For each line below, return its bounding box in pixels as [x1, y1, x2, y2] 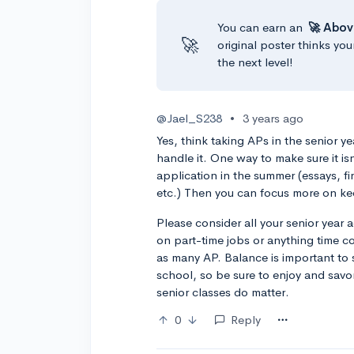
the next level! [217, 55, 294, 70]
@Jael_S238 [156, 111, 223, 126]
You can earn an [217, 20, 307, 35]
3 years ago [243, 111, 304, 126]
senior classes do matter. [156, 284, 290, 299]
